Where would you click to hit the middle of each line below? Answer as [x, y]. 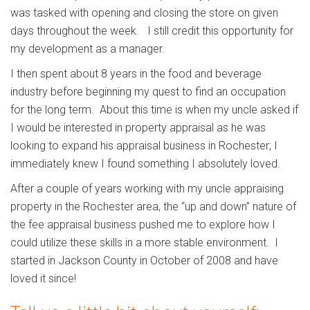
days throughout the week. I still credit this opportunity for [152, 31]
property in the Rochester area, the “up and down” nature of [153, 207]
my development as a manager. [88, 49]
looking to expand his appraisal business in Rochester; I [144, 146]
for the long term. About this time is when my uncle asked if [154, 110]
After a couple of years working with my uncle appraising [147, 189]
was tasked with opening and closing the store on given [144, 13]
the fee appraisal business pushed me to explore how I [143, 225]
